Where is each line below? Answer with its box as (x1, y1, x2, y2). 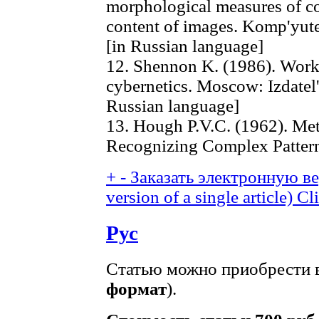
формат (106, 279, 167, 299)
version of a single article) (106, 187, 293, 207)
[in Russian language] (106, 36, 263, 56)
